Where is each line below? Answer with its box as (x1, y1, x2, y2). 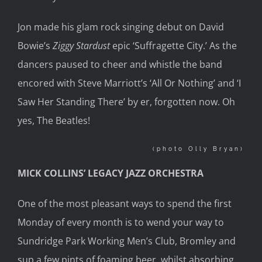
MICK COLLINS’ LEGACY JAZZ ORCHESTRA (18, 167, 204, 180)
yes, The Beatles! (18, 113, 90, 127)
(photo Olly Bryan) (153, 145, 244, 152)
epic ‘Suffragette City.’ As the (112, 39, 237, 52)
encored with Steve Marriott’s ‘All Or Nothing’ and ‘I (18, 76, 241, 89)
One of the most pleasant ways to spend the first (18, 197, 232, 211)
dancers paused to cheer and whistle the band (18, 57, 222, 71)
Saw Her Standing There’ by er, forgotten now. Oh (18, 95, 235, 108)
